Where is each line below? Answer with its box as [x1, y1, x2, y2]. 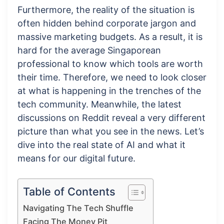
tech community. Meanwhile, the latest [17, 98, 181, 109]
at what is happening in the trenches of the [17, 85, 201, 96]
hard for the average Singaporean [17, 44, 161, 55]
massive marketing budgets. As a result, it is [17, 31, 202, 42]
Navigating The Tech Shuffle [23, 202, 133, 213]
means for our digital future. [17, 152, 135, 163]
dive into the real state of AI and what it [17, 139, 185, 150]
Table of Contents [23, 184, 115, 198]
